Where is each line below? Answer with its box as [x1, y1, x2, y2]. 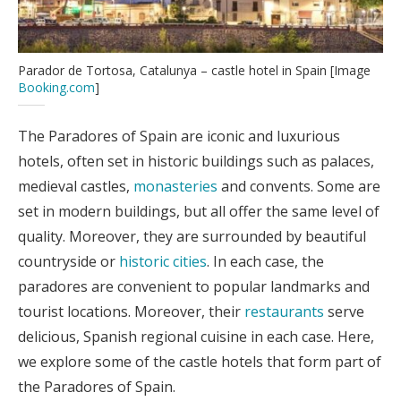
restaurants [244, 301, 324, 321]
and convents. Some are [218, 175, 380, 196]
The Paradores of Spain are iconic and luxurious [18, 125, 340, 146]
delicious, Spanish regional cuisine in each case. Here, [18, 326, 374, 346]
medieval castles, [18, 175, 133, 196]
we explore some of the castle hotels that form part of [18, 351, 381, 371]
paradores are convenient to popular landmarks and [18, 276, 370, 296]
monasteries [133, 175, 218, 196]
